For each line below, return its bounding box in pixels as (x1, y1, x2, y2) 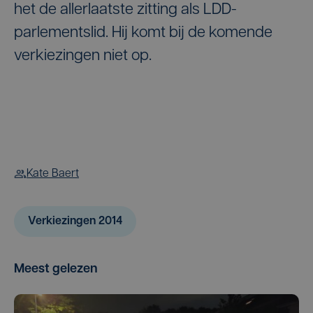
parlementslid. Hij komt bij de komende (14, 25, 272, 41)
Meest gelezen (14, 263, 98, 276)
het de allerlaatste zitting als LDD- (14, 2, 237, 18)
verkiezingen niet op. (14, 48, 152, 64)
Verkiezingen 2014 (28, 216, 122, 227)
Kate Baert (27, 168, 79, 180)
